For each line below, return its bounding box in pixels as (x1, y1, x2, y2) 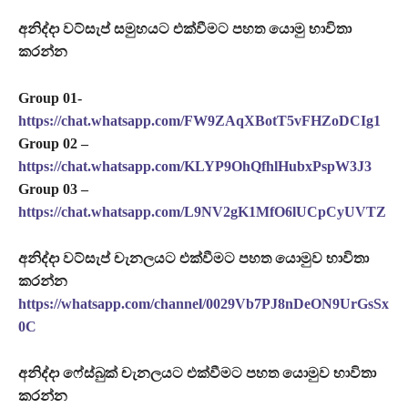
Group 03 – (18, 180, 88, 197)
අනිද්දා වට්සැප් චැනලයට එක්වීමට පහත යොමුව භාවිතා (18, 250, 369, 266)
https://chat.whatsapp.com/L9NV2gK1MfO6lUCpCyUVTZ (18, 203, 386, 219)
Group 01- (18, 89, 82, 106)
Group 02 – (18, 135, 88, 151)
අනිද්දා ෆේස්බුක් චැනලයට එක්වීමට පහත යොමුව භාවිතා (18, 364, 376, 381)
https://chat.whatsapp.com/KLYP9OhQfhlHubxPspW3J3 (18, 158, 372, 174)
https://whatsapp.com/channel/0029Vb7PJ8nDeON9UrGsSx (18, 295, 389, 311)
